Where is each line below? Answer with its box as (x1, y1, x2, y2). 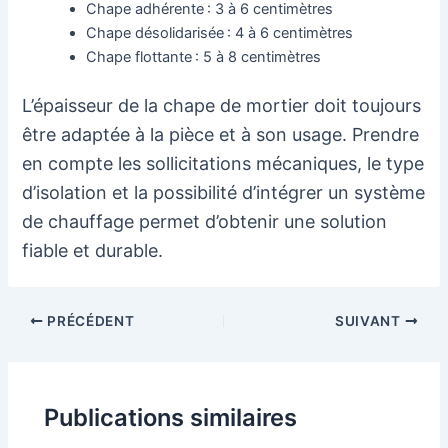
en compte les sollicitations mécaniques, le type (22, 153, 425, 175)
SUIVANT (335, 313, 405, 329)
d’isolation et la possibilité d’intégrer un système (22, 182, 426, 204)
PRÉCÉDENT (43, 313, 135, 329)
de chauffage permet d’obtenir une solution (22, 211, 388, 233)
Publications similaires (44, 402, 298, 432)
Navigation (6, 311, 80, 329)
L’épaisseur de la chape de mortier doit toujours (22, 95, 422, 117)
